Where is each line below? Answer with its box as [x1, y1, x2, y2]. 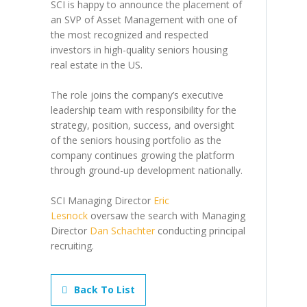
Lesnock [51, 209, 88, 223]
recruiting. [51, 239, 94, 253]
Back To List [74, 283, 135, 297]
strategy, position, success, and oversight [51, 119, 234, 132]
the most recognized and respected [51, 28, 208, 42]
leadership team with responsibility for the [51, 103, 236, 117]
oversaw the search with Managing [88, 209, 245, 223]
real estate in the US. [51, 58, 143, 72]
